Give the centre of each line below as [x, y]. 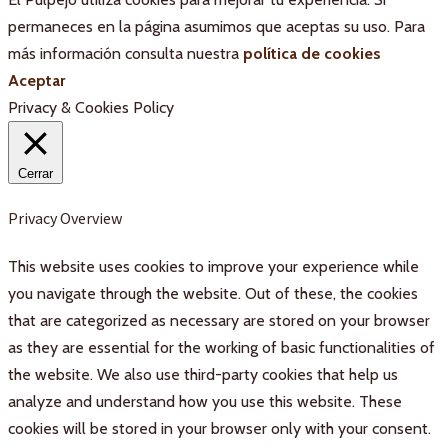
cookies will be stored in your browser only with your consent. [219, 429]
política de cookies [312, 53]
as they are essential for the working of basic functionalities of [221, 348]
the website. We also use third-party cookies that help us [203, 375]
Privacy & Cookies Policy [91, 107]
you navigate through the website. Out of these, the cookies [213, 294]
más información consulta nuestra [125, 53]
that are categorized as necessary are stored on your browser [219, 321]
